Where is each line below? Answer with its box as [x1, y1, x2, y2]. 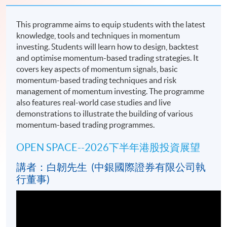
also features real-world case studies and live [16, 98, 171, 107]
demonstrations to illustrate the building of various [16, 109, 194, 119]
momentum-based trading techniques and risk [16, 75, 177, 85]
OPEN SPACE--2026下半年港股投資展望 [16, 142, 201, 154]
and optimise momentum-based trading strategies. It [16, 53, 199, 63]
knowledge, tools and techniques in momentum [16, 31, 180, 41]
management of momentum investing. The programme [16, 87, 205, 96]
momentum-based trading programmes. [16, 120, 158, 130]
